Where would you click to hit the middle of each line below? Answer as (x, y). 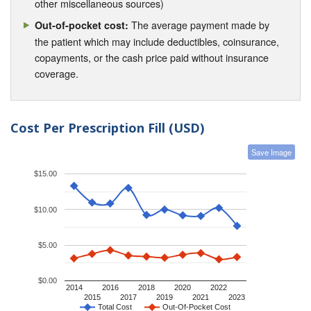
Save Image (271, 152)
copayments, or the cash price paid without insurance (152, 57)
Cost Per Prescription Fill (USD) (107, 127)
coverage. (57, 73)
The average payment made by (199, 24)
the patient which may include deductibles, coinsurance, (157, 41)
